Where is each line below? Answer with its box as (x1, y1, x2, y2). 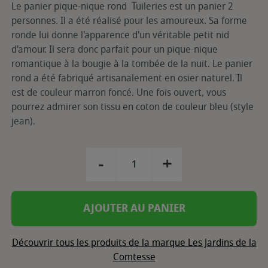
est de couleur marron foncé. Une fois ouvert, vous (11, 85, 226, 100)
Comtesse (112, 249, 156, 264)
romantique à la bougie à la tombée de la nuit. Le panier (11, 56, 252, 71)
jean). (11, 114, 38, 129)
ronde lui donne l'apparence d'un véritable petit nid (11, 28, 229, 42)
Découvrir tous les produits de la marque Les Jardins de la (11, 235, 257, 250)
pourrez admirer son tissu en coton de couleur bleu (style (11, 99, 254, 114)
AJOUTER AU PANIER (83, 200, 185, 216)
